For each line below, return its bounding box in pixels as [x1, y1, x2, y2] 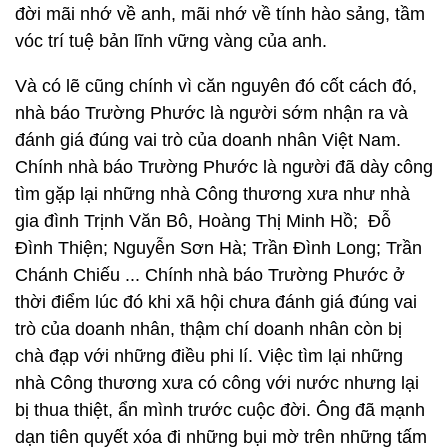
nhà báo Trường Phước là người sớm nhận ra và [15, 103, 408, 123]
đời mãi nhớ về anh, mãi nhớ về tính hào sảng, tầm [15, 4, 425, 24]
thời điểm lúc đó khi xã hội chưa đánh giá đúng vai [15, 292, 417, 312]
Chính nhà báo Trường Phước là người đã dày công [15, 157, 433, 177]
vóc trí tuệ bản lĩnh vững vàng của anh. [15, 31, 327, 51]
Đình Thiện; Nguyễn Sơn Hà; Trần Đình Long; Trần [15, 238, 422, 258]
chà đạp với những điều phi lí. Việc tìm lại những [15, 346, 403, 366]
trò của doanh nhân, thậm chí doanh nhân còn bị [15, 319, 402, 339]
